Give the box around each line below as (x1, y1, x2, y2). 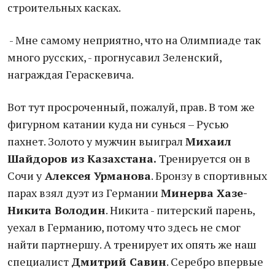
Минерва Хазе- (161, 185, 247, 200)
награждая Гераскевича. (7, 67, 134, 82)
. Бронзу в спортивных (151, 168, 267, 183)
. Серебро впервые (166, 254, 263, 269)
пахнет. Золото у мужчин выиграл (7, 134, 185, 149)
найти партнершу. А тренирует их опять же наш (7, 237, 257, 252)
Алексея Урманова (42, 168, 151, 183)
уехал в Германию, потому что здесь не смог (7, 220, 241, 234)
